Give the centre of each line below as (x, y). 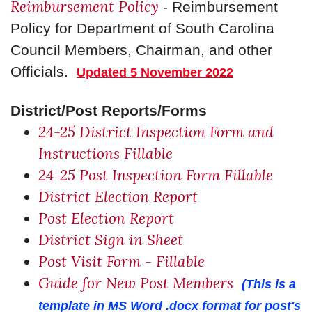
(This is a (269, 284)
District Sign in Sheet (111, 240)
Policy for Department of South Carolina (142, 28)
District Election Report (118, 197)
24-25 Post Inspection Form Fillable (156, 175)
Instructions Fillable (106, 154)
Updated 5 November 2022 (155, 72)
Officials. (44, 71)
